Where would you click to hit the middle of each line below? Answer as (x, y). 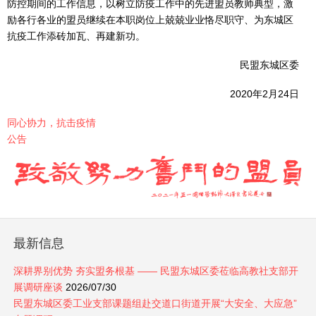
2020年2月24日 (225, 94)
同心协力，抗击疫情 (51, 123)
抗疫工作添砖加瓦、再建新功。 (76, 36)
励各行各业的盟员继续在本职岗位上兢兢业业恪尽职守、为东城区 (150, 20)
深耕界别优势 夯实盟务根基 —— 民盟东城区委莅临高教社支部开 (156, 271)
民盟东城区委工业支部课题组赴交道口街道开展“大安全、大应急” (155, 304)
